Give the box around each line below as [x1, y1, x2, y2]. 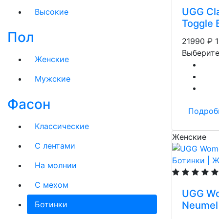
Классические [35, 121, 89, 131]
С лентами [35, 141, 75, 151]
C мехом [35, 180, 68, 190]
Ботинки [35, 199, 67, 209]
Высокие [35, 7, 68, 17]
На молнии [35, 160, 77, 170]
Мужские [35, 74, 70, 84]
